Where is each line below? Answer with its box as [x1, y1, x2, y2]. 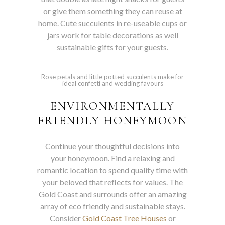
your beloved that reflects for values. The [42, 177, 183, 187]
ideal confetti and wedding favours [62, 79, 163, 87]
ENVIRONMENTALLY [50, 99, 175, 114]
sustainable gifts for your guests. [57, 42, 168, 52]
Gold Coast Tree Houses [82, 213, 167, 223]
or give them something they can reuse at [43, 6, 182, 16]
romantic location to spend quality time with [37, 165, 188, 175]
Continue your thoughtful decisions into [45, 141, 180, 151]
